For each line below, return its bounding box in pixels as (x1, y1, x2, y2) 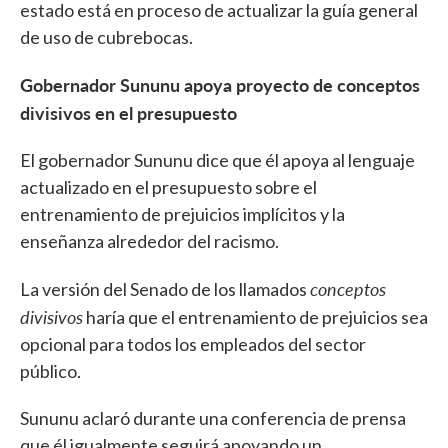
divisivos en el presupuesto (20, 100, 237, 126)
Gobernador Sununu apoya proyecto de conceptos (20, 72, 420, 98)
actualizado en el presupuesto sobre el (20, 176, 317, 199)
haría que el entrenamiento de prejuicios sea (83, 306, 428, 329)
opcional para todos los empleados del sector (20, 333, 366, 356)
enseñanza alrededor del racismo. (20, 230, 282, 253)
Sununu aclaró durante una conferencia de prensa (20, 407, 406, 430)
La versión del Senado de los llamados (20, 278, 310, 301)
